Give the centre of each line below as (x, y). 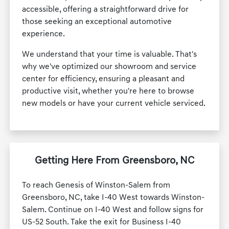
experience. (44, 35)
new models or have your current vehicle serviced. (114, 104)
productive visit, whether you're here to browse (108, 92)
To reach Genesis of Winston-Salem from (96, 186)
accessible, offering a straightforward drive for (106, 10)
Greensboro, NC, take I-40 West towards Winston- (113, 198)
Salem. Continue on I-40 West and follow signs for (113, 210)
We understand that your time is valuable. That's (110, 55)
